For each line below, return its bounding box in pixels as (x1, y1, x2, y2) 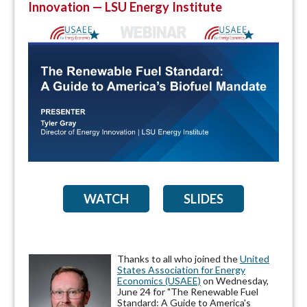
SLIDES (184, 191, 223, 206)
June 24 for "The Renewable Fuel (117, 285, 258, 297)
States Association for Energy (117, 263, 245, 275)
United (240, 252, 269, 265)
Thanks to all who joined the (117, 252, 240, 265)
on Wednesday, (201, 274, 269, 286)
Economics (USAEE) (117, 274, 201, 286)
